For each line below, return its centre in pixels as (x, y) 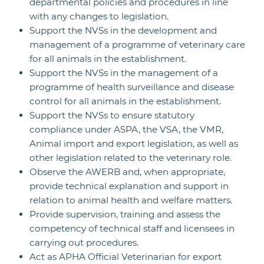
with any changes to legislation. (99, 16)
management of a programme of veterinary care (137, 44)
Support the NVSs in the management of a (124, 73)
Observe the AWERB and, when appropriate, (127, 172)
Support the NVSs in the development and (123, 30)
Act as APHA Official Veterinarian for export (126, 257)
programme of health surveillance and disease (132, 87)
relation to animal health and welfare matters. (131, 200)
